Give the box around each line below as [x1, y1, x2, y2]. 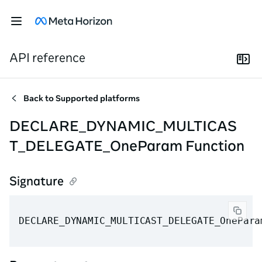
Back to [23, 93, 56, 104]
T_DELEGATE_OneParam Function [9, 136, 244, 154]
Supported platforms [56, 93, 140, 104]
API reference [9, 50, 85, 65]
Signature [9, 174, 64, 188]
